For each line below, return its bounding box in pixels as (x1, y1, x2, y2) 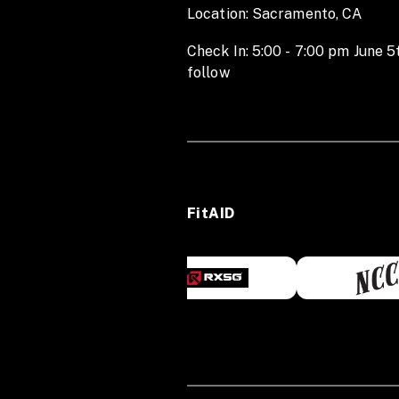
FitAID (187, 205, 235, 222)
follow (187, 64, 237, 81)
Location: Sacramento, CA (187, 5, 366, 22)
